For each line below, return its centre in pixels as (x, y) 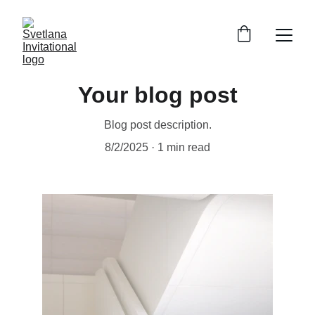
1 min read (184, 147)
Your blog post (157, 95)
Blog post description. (157, 125)
